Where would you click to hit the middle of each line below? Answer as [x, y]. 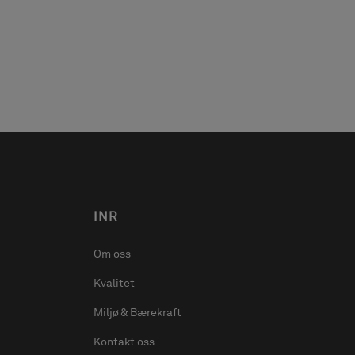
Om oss [112, 253]
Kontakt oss [124, 342]
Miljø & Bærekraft [137, 313]
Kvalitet [114, 282]
